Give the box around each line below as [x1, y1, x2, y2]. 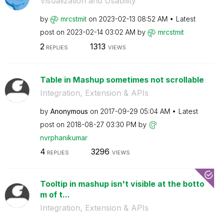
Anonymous [50, 107, 88, 115]
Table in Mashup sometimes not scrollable [40, 74, 204, 85]
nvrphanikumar [40, 133, 88, 142]
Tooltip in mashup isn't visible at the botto [40, 179, 204, 189]
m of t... [40, 190, 70, 199]
